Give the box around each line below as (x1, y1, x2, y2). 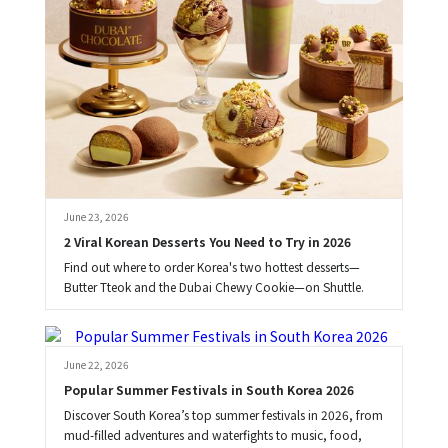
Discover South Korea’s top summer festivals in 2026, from (63, 406, 383, 424)
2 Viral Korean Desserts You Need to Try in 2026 (63, 233, 351, 251)
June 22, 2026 (63, 357, 129, 373)
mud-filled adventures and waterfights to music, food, (63, 426, 362, 444)
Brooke (330, 348, 370, 365)
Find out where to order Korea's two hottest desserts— (63, 258, 360, 276)
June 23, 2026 (63, 209, 129, 225)
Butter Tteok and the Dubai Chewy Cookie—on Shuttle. (63, 278, 364, 296)
